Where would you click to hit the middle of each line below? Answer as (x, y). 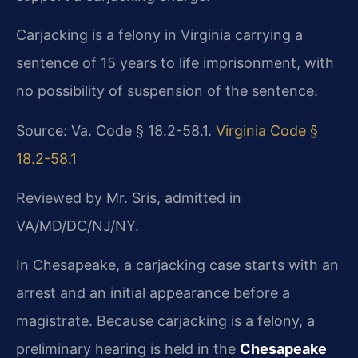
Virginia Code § (267, 130)
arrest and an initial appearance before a (153, 293)
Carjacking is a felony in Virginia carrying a (159, 35)
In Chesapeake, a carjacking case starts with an (177, 265)
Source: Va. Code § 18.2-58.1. (116, 130)
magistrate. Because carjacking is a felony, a (165, 321)
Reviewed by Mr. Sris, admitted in (129, 197)
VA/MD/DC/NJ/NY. (78, 225)
